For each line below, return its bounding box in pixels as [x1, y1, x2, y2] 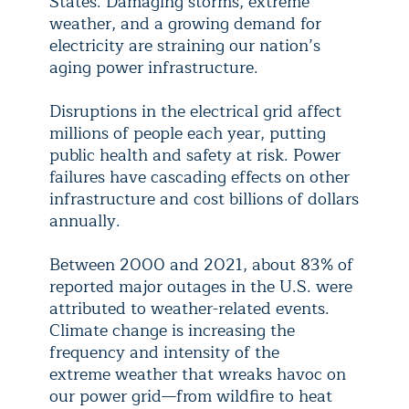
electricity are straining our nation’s [49, 32, 320, 59]
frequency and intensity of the [49, 339, 279, 366]
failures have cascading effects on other [49, 163, 350, 191]
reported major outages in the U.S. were [49, 273, 352, 300]
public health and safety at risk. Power [49, 142, 341, 169]
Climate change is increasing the [49, 317, 295, 344]
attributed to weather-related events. [49, 295, 330, 322]
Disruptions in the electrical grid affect [49, 98, 341, 125]
